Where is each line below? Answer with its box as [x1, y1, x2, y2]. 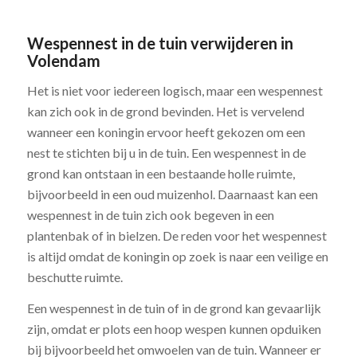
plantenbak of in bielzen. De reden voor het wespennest [26, 227, 327, 243]
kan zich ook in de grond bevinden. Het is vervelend [26, 103, 304, 119]
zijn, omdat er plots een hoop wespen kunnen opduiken [26, 321, 321, 337]
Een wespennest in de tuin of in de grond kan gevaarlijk [26, 300, 321, 316]
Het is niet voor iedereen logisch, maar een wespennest [26, 82, 323, 98]
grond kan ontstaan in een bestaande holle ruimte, [26, 165, 295, 181]
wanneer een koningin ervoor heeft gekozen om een [26, 124, 305, 139]
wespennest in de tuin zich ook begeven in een [26, 206, 274, 222]
